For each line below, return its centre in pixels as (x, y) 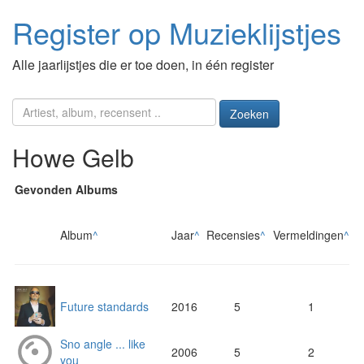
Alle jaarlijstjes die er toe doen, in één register (143, 65)
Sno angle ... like (103, 344)
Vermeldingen (308, 235)
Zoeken (249, 114)
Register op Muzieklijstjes (177, 32)
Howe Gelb (73, 158)
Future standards (104, 307)
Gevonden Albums (66, 190)
